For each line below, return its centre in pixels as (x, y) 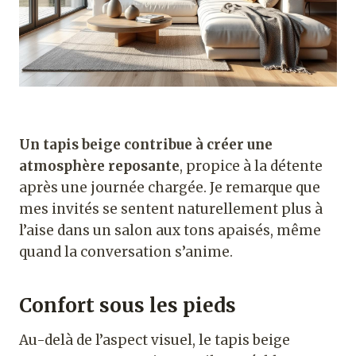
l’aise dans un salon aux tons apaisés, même (170, 230)
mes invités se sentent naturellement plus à (171, 209)
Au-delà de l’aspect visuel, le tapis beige (155, 340)
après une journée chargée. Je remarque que (170, 187)
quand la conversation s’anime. (126, 252)
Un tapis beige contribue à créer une (146, 144)
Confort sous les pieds (128, 305)
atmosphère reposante (99, 166)
